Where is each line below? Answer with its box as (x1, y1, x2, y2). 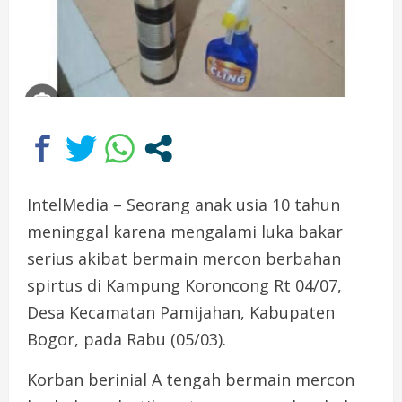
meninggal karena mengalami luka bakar (27, 220, 343, 242)
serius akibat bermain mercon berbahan (27, 247, 341, 269)
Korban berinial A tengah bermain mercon (27, 368, 354, 390)
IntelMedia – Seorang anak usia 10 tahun (27, 193, 340, 215)
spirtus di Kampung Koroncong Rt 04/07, (27, 274, 342, 296)
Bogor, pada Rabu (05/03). (27, 328, 226, 350)
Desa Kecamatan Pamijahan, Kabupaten (27, 301, 335, 323)
